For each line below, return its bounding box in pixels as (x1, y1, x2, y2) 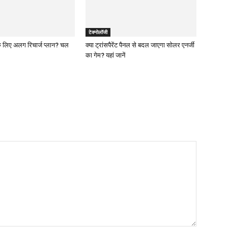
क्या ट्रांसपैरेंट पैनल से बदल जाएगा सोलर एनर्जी (85, 41, 194, 49)
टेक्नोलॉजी (89, 28, 107, 36)
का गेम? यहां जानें (85, 51, 125, 59)
